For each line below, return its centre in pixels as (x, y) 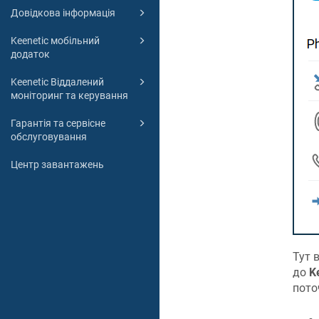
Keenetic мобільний (55, 41)
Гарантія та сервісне (58, 124)
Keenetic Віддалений (57, 82)
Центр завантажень (57, 165)
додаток (30, 54)
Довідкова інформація (63, 13)
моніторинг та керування (69, 96)
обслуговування (49, 137)
